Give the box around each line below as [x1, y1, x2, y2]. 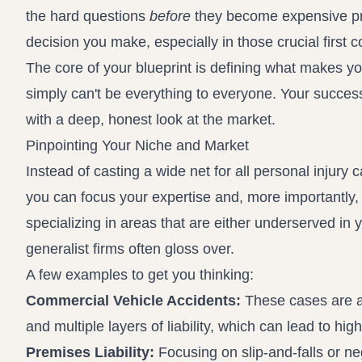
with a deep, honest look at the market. [26, 112, 276, 128]
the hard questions [26, 8, 149, 24]
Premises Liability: [26, 344, 154, 360]
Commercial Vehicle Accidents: [26, 293, 241, 309]
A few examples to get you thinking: [26, 267, 254, 283]
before [149, 8, 191, 24]
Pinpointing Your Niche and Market [26, 137, 249, 154]
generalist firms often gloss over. [26, 241, 234, 257]
